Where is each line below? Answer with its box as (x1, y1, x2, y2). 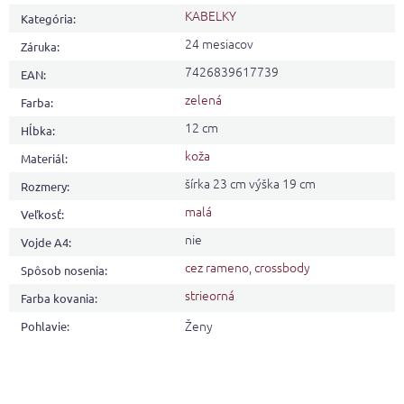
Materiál (21, 151, 65, 167)
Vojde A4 (21, 234, 69, 251)
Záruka (21, 39, 57, 55)
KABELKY (185, 6, 236, 25)
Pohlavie (21, 318, 67, 335)
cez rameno (185, 258, 249, 277)
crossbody (254, 258, 310, 277)
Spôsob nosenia (21, 262, 105, 279)
